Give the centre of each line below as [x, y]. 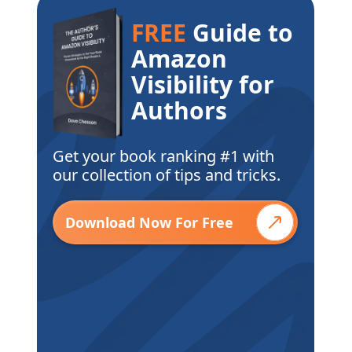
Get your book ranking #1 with [164, 156]
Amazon [180, 58]
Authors [180, 110]
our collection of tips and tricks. [167, 175]
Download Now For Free [150, 223]
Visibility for [203, 84]
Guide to [240, 32]
